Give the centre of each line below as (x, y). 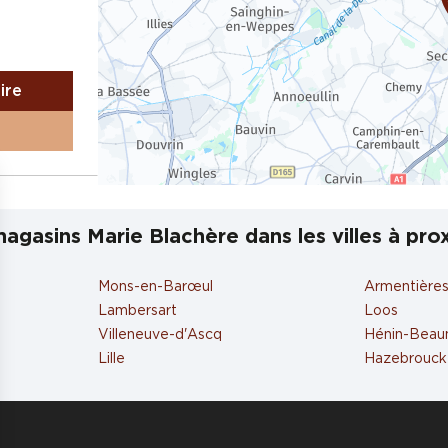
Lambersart (138, 311)
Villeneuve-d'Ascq (160, 335)
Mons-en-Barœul (156, 287)
